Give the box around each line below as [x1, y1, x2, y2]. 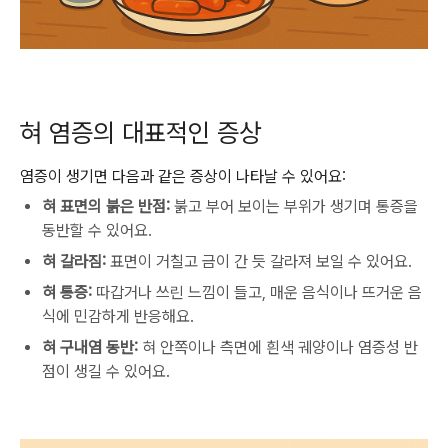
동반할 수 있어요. [42, 221, 152, 240]
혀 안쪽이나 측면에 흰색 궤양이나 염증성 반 [138, 338, 418, 357]
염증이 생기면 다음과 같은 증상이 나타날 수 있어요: [20, 167, 346, 186]
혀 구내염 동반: [42, 338, 138, 357]
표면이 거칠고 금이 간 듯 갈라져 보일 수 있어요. [106, 252, 412, 271]
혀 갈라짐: [42, 252, 106, 271]
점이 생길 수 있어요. [42, 362, 170, 381]
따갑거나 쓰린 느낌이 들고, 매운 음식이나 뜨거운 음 [92, 283, 422, 302]
